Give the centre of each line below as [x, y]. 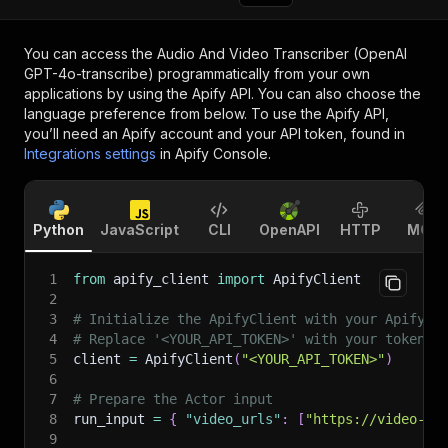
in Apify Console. [215, 153]
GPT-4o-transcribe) [89, 73]
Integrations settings [90, 153]
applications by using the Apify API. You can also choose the [222, 93]
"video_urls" [233, 419]
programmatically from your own [262, 73]
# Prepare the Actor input [173, 399]
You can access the [90, 53]
